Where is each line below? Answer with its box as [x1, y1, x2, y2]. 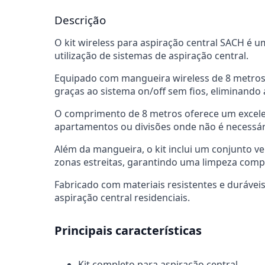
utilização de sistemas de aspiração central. [54, 49, 248, 62]
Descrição [54, 12, 106, 27]
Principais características [54, 222, 202, 239]
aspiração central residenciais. [54, 191, 190, 204]
